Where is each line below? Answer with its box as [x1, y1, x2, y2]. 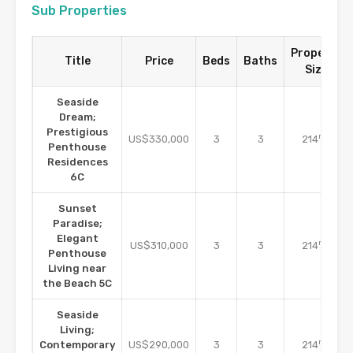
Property [291, 46, 341, 61]
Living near [48, 262, 106, 275]
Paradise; [52, 217, 102, 230]
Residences [46, 156, 108, 169]
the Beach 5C [43, 277, 112, 290]
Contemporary [39, 339, 115, 351]
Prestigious [46, 126, 108, 139]
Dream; [58, 111, 96, 124]
